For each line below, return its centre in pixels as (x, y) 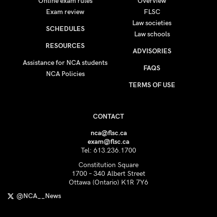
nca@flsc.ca (108, 133)
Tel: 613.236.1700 (108, 150)
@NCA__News (39, 196)
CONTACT (108, 116)
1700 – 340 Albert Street (108, 174)
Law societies (152, 23)
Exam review (65, 12)
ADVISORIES (152, 51)
